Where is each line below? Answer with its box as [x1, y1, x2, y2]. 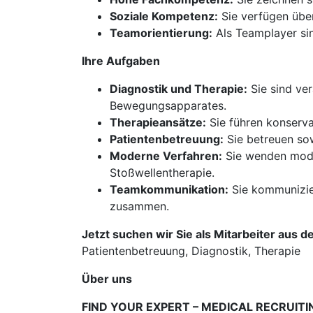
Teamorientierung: [110, 26, 212, 40]
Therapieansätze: [110, 115, 206, 129]
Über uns [82, 272, 132, 286]
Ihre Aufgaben [82, 54, 160, 68]
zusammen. [110, 199, 169, 213]
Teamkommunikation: [110, 182, 228, 196]
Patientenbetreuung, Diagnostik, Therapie [82, 244, 300, 258]
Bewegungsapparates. [110, 99, 226, 112]
